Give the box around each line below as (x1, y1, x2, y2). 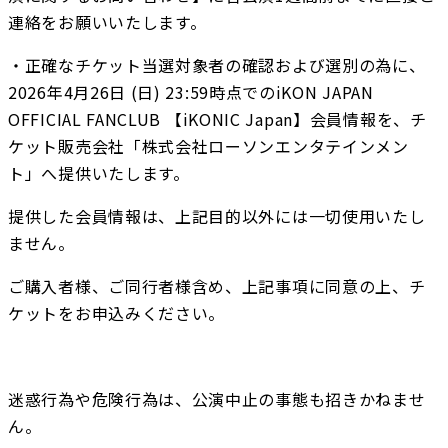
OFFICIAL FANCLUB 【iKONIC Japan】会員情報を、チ (8, 107, 427, 132)
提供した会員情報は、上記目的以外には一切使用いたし (8, 204, 426, 229)
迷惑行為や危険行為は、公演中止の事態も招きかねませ (8, 387, 426, 412)
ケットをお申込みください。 (8, 301, 226, 326)
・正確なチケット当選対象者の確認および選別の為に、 (8, 53, 426, 78)
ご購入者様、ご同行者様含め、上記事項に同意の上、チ (8, 274, 426, 299)
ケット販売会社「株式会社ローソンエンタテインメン (8, 134, 409, 159)
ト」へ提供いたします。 (8, 161, 190, 186)
